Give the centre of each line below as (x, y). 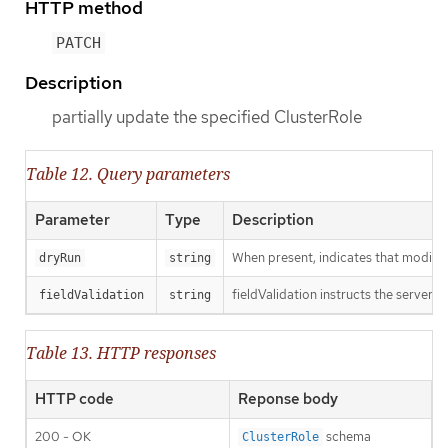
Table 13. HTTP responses (121, 352)
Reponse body (288, 398)
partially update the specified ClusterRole (207, 117)
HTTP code (74, 398)
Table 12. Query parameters (128, 173)
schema (347, 436)
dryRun (60, 257)
